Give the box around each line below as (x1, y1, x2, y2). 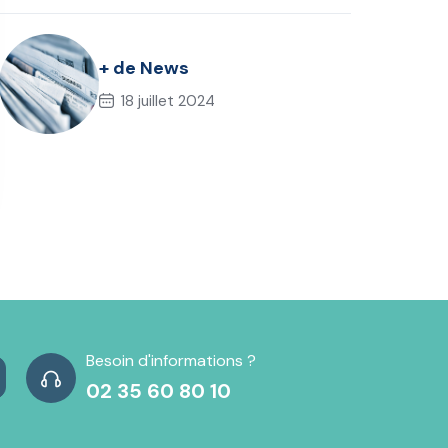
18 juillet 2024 (120, 90, 216, 111)
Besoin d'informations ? (85, 350, 256, 372)
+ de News (99, 55, 190, 80)
